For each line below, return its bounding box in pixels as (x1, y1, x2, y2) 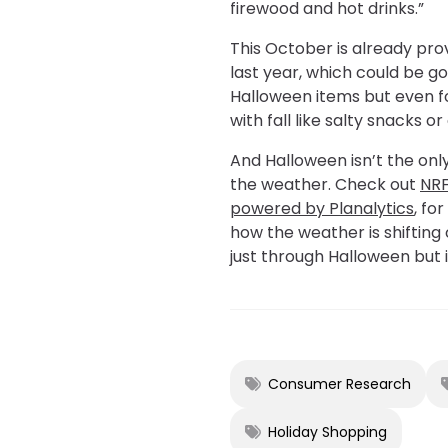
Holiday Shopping (268, 421, 387, 442)
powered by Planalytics (230, 196, 414, 220)
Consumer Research (268, 373, 411, 394)
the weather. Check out (230, 172, 420, 196)
